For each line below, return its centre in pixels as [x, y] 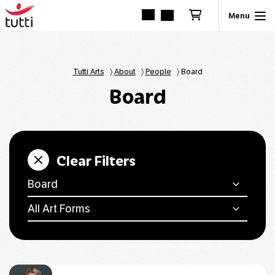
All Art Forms [59, 209]
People [158, 72]
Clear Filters [96, 160]
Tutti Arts [88, 72]
